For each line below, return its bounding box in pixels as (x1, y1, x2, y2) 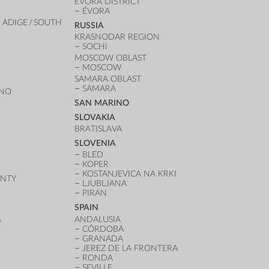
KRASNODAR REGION (74, 32, 160, 41)
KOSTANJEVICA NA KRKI (82, 169, 177, 179)
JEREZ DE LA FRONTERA (82, 243, 178, 253)
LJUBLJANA (82, 179, 127, 189)
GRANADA (82, 234, 124, 243)
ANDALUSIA (74, 214, 121, 224)
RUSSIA (74, 20, 104, 30)
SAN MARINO (74, 98, 130, 108)
